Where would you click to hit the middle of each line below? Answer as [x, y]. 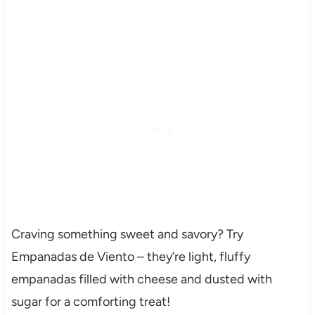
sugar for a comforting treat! [90, 302]
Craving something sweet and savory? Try [127, 234]
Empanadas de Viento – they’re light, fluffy [130, 257]
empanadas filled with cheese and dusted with [141, 279]
